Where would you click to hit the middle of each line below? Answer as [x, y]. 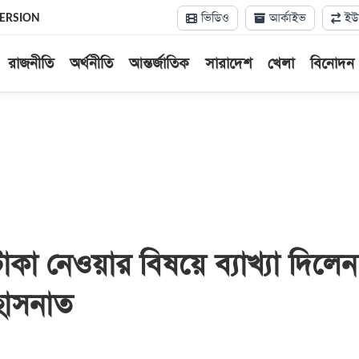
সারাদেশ [228, 64]
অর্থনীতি [91, 64]
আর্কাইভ [286, 18]
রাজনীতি [30, 64]
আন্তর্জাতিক [159, 64]
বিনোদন [332, 64]
